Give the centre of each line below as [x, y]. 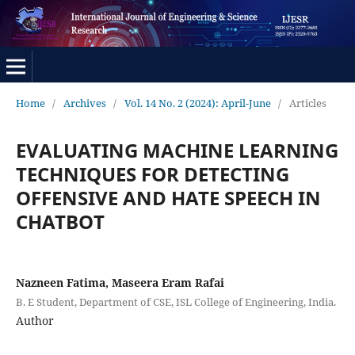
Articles [307, 103]
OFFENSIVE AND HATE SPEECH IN [168, 197]
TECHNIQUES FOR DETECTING [152, 174]
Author [34, 320]
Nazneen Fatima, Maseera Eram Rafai [120, 282]
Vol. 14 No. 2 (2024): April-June [197, 103]
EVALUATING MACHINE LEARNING [177, 150]
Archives [84, 103]
